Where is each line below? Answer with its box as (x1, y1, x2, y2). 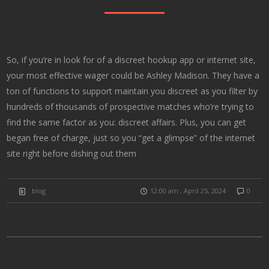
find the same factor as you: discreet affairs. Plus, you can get (7, 116, 247, 128)
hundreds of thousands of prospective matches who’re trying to (7, 101, 255, 112)
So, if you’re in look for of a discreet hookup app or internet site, (7, 54, 256, 65)
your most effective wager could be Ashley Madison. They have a (7, 70, 260, 81)
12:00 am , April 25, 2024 (150, 186, 226, 195)
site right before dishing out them (7, 148, 137, 159)
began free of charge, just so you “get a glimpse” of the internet (7, 132, 256, 144)
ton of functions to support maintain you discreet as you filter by (7, 85, 258, 97)
